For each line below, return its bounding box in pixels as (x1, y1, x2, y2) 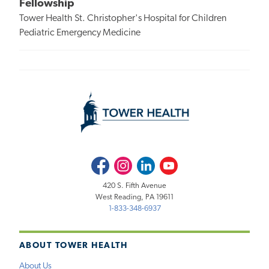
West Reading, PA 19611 (95, 193, 174, 201)
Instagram (113, 159, 145, 167)
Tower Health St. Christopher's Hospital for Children (19, 14, 226, 24)
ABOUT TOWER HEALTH (19, 241, 128, 251)
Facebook (91, 159, 123, 167)
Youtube (160, 159, 188, 167)
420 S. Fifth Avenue (103, 181, 166, 190)
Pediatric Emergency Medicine (19, 28, 141, 38)
